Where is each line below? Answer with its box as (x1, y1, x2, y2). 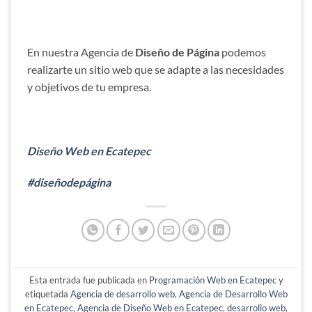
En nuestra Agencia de (27, 45, 135, 59)
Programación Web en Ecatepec (148, 274, 276, 286)
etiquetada (24, 288, 70, 299)
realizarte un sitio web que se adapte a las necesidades (27, 63, 284, 77)
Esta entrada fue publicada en (29, 274, 149, 286)
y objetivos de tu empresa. (27, 80, 151, 94)
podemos (219, 45, 266, 59)
